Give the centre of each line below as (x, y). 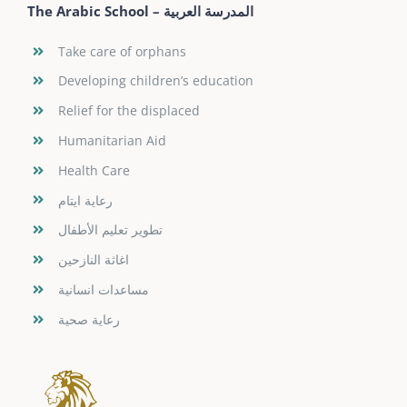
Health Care (94, 170)
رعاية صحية (89, 319)
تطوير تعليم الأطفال (110, 230)
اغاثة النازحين (93, 260)
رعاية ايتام (85, 200)
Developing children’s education (155, 81)
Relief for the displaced (129, 111)
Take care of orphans (122, 51)
